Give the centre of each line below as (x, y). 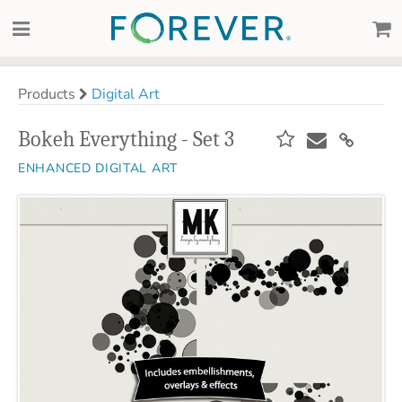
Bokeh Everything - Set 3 (126, 139)
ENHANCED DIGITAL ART (98, 168)
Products (48, 94)
